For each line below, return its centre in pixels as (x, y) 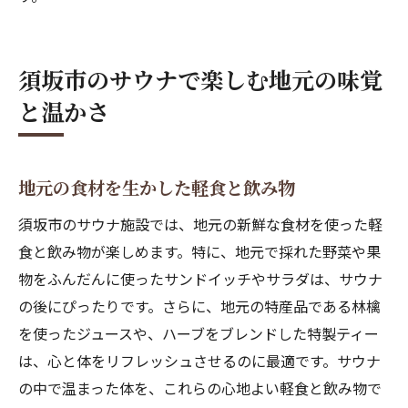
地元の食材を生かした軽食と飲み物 (157, 188)
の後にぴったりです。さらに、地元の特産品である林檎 (199, 306)
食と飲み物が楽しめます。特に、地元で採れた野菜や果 (199, 251)
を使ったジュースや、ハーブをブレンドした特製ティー (199, 333)
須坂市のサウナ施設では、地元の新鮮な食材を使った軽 (200, 224)
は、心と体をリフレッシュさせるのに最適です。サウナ (199, 361)
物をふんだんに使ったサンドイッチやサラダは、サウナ (200, 279)
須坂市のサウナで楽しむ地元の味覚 (200, 79)
